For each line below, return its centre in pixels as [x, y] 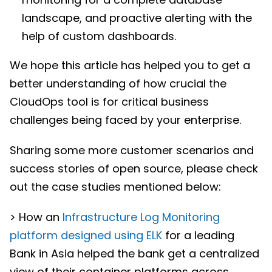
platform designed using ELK [86, 235]
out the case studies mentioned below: [115, 186]
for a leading [198, 235]
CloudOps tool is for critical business [109, 101]
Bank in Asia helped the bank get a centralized [134, 253]
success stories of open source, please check [134, 168]
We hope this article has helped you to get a [130, 65]
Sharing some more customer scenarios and [132, 150]
